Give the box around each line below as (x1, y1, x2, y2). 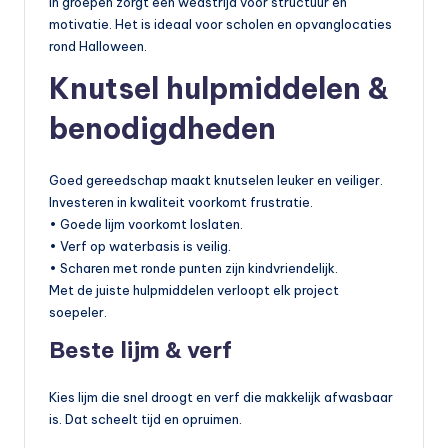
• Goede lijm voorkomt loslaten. (49, 216, 243, 233)
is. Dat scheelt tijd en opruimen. (49, 411, 242, 428)
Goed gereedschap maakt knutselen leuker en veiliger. (49, 172, 383, 189)
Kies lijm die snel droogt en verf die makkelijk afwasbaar (49, 389, 393, 406)
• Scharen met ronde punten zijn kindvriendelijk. (49, 260, 338, 277)
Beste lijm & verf (49, 336, 232, 365)
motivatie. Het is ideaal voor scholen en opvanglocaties (49, 16, 392, 33)
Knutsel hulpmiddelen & (49, 70, 389, 108)
